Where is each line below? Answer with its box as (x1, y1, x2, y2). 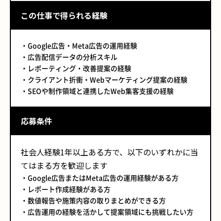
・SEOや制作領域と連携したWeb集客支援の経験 (21, 86, 174, 96)
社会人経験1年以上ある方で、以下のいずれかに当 (21, 146, 198, 158)
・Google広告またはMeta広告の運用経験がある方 (21, 173, 179, 183)
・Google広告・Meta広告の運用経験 (21, 40, 137, 50)
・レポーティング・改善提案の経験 (21, 63, 131, 73)
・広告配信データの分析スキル (21, 52, 117, 62)
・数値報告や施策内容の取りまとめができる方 (21, 195, 166, 205)
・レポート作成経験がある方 (21, 184, 110, 194)
